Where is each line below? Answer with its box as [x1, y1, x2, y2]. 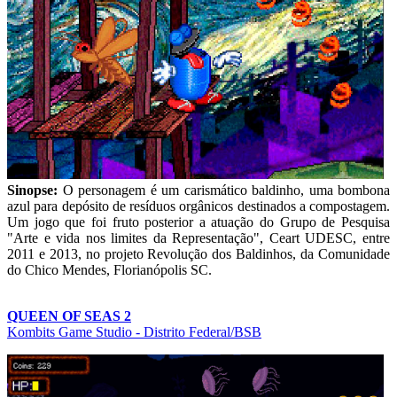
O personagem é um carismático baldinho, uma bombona [62, 182, 390, 198]
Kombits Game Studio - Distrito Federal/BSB [7, 323, 261, 339]
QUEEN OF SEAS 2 [7, 307, 131, 323]
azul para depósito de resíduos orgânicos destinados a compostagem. [7, 198, 390, 214]
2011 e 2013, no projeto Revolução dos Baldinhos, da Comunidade [7, 245, 390, 261]
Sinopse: [7, 182, 63, 198]
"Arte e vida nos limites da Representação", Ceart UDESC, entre [7, 230, 390, 245]
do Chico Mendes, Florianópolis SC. [7, 261, 212, 277]
